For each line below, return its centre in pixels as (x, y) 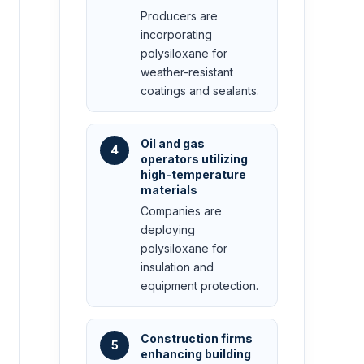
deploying (168, 230)
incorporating (176, 35)
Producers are (179, 16)
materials (169, 190)
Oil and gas (173, 144)
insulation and (177, 267)
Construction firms (197, 339)
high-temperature (193, 175)
